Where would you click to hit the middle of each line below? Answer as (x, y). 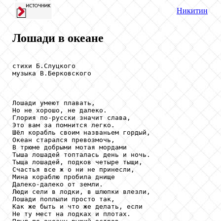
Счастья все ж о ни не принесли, (75, 169)
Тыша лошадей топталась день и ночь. (81, 154)
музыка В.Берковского (52, 73)
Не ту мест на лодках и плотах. (72, 214)
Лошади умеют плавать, (56, 103)
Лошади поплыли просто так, (66, 199)
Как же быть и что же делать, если (79, 206)
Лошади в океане (58, 38)
